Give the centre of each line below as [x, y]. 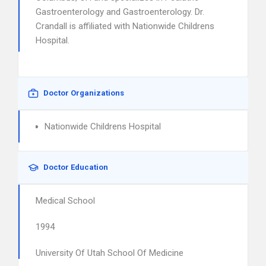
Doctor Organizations [84, 93]
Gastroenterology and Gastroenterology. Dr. [120, 12]
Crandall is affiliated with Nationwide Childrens [125, 26]
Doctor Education [76, 167]
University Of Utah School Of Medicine [110, 253]
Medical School [65, 201]
